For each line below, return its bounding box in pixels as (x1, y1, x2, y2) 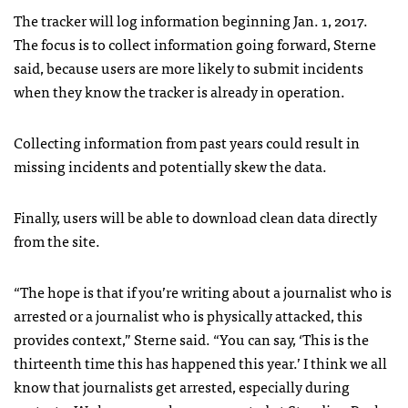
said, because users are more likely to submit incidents (14, 55, 363, 79)
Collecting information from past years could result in (14, 129, 360, 154)
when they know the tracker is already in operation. (14, 78, 345, 103)
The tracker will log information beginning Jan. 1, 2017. (14, 7, 368, 32)
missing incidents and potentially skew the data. (14, 153, 327, 178)
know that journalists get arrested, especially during (14, 373, 350, 398)
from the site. (14, 228, 100, 252)
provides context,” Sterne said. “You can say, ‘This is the (14, 326, 369, 351)
